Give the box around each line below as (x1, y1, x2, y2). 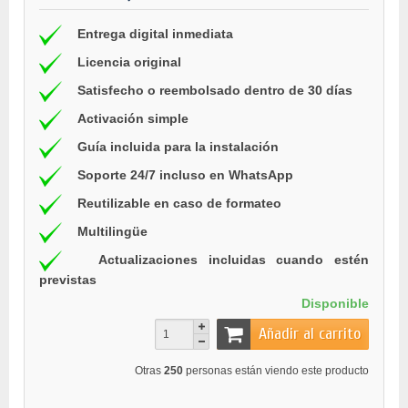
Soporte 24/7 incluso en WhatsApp (77, 168, 293, 183)
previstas (39, 272, 97, 288)
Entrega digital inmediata (77, 26, 233, 42)
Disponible (301, 296, 369, 311)
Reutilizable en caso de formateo (77, 196, 281, 211)
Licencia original (77, 55, 181, 70)
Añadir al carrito (259, 324, 361, 344)
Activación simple (77, 111, 189, 127)
